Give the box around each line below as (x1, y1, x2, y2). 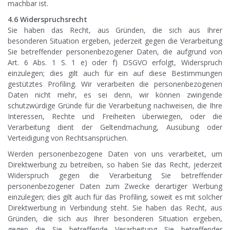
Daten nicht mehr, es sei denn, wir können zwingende (8, 90, 222, 100)
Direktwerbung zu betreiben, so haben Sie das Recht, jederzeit (8, 160, 222, 170)
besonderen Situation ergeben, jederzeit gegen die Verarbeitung (8, 36, 222, 46)
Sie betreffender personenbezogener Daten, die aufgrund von (8, 47, 222, 57)
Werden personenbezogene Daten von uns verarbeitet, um (8, 149, 222, 159)
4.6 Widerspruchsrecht (8, 14, 87, 25)
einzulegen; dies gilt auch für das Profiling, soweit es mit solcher (8, 192, 222, 202)
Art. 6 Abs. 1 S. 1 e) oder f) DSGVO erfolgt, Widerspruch (8, 57, 222, 68)
